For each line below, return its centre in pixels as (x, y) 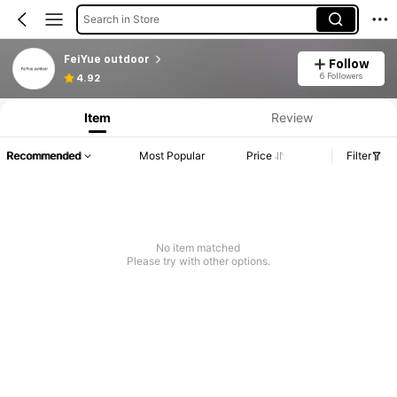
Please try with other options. (198, 261)
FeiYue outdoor (106, 59)
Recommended (43, 156)
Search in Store (121, 19)
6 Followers (341, 75)
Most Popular (172, 156)
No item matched (198, 248)
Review (292, 117)
